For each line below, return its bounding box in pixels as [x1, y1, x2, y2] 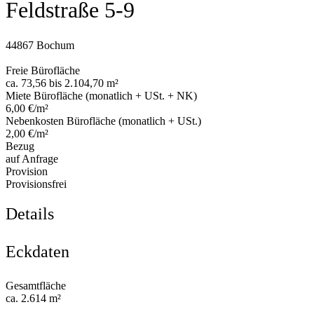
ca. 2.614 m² [6, 292, 61, 305]
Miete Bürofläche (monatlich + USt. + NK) [6, 90, 197, 102]
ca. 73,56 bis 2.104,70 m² [6, 77, 118, 90]
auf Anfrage [6, 153, 58, 165]
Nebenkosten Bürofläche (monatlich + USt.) [6, 115, 201, 128]
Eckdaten [6, 243, 69, 261]
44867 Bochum [6, 39, 74, 52]
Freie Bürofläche [6, 64, 80, 77]
